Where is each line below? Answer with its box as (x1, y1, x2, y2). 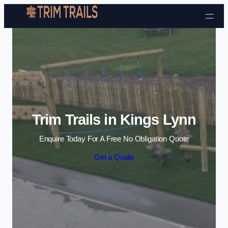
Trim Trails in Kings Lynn (32, 111, 196, 128)
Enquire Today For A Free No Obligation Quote (39, 135, 189, 144)
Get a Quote (94, 153, 134, 161)
